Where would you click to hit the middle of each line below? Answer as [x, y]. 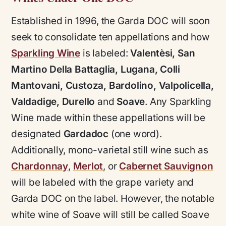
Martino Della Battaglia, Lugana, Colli [96, 69]
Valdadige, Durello [53, 101]
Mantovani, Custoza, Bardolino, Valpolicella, [112, 85]
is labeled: [105, 53]
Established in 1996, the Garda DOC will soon [110, 21]
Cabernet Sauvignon [166, 166]
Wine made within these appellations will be [108, 118]
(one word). [135, 134]
